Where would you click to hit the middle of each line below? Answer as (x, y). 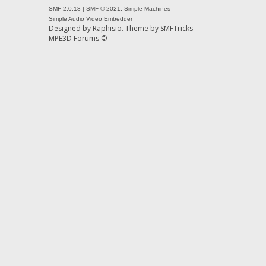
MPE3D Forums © (78, 38)
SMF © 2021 (104, 9)
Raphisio (107, 28)
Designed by (71, 28)
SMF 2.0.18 (65, 9)
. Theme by (141, 28)
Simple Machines (148, 9)
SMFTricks (177, 28)
